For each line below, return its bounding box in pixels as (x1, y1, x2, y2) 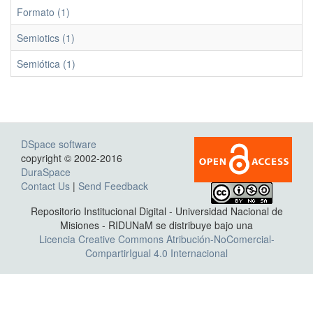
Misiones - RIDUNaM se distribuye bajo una (60, 218, 253, 232)
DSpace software (21, 137, 96, 151)
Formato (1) (17, 5, 70, 19)
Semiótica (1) (17, 57, 75, 71)
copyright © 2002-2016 (21, 151, 125, 165)
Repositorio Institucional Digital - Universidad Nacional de (30, 204, 283, 218)
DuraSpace (21, 165, 71, 179)
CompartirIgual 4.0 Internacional (85, 246, 228, 260)
